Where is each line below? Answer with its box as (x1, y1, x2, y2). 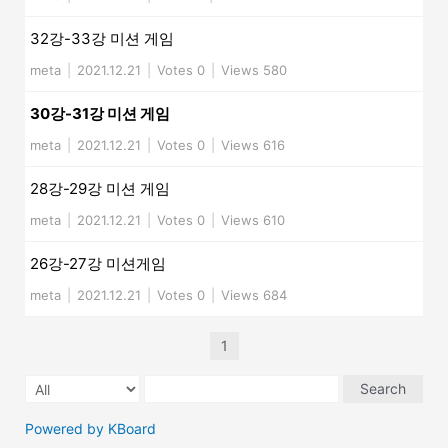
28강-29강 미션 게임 (30, 179, 170, 199)
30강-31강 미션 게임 (30, 104, 170, 124)
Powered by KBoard (25, 420, 156, 438)
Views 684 (221, 287, 287, 304)
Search (360, 380, 407, 398)
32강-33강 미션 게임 (30, 29, 174, 49)
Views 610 (221, 212, 285, 229)
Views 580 (221, 62, 287, 79)
